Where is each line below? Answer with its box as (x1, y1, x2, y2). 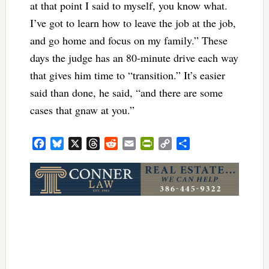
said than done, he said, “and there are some (29, 85, 223, 100)
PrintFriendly (153, 136, 204, 150)
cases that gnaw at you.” (29, 103, 134, 118)
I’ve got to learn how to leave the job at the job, (29, 16, 236, 31)
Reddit (117, 136, 143, 150)
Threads (99, 136, 130, 150)
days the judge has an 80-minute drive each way (29, 50, 238, 65)
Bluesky (63, 136, 95, 150)
